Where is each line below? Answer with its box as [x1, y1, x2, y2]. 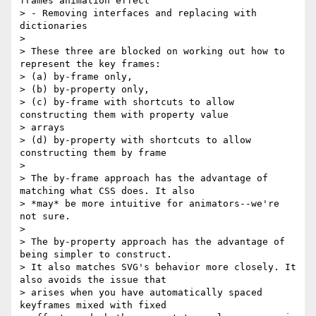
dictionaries [20, 20, 87, 32]
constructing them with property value [20, 109, 229, 121]
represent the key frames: [20, 59, 161, 70]
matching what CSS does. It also [20, 186, 195, 197]
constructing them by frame [20, 147, 166, 159]
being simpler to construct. [20, 249, 172, 260]
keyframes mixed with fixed [20, 300, 166, 311]
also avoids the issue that [20, 274, 166, 286]
